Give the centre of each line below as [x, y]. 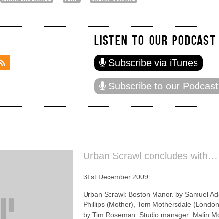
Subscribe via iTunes [153, 62]
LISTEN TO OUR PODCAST [155, 39]
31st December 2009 [116, 177]
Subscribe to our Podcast [163, 86]
